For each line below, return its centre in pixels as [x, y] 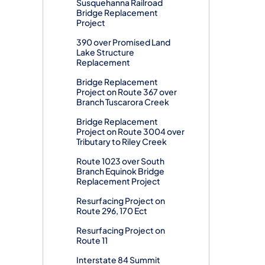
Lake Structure [105, 52]
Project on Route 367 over [127, 92]
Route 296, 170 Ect [112, 211]
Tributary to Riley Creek [122, 142]
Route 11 [92, 240]
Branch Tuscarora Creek [123, 102]
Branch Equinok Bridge [120, 171]
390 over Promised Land [123, 42]
